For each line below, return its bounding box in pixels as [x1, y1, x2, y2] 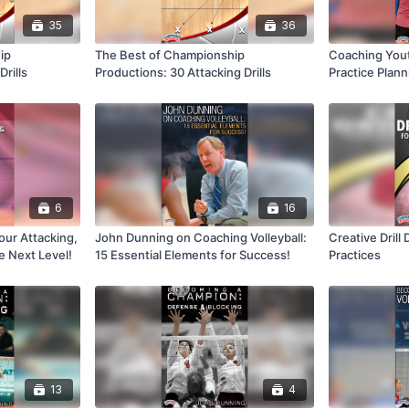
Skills [328, 82, 357, 98]
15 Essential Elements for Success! [95, 246, 291, 262]
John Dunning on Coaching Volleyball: [95, 229, 308, 245]
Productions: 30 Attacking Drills [95, 65, 272, 80]
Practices [328, 246, 381, 262]
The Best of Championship [95, 47, 246, 63]
